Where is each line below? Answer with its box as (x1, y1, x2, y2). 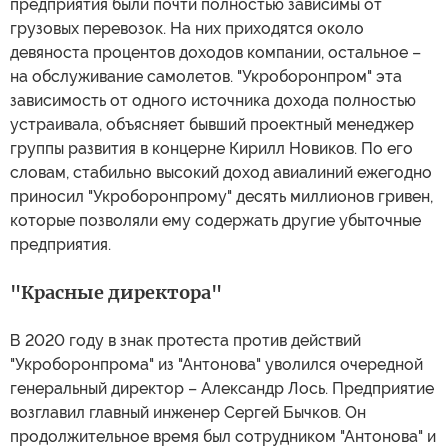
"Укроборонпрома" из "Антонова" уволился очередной (10, 355, 423, 374)
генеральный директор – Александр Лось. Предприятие (10, 379, 434, 398)
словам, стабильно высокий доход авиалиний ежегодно (10, 163, 432, 182)
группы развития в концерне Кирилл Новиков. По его (10, 139, 413, 158)
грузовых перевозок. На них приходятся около (10, 19, 364, 38)
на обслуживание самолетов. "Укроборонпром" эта (10, 67, 402, 86)
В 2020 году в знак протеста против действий (10, 331, 361, 350)
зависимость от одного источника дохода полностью (10, 91, 416, 110)
